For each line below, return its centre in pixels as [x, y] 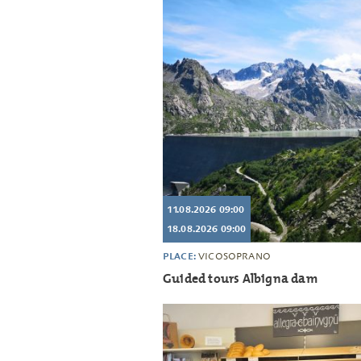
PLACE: [181, 256]
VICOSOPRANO [234, 257]
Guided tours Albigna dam [240, 279]
